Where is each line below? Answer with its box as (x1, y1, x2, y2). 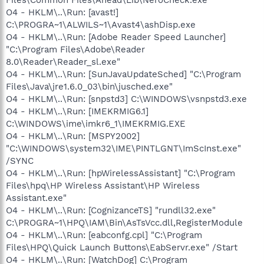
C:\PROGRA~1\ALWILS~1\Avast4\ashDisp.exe (6, 19, 196, 30)
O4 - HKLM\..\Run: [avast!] (6, 6, 118, 18)
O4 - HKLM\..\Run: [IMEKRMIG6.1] (6, 105, 148, 117)
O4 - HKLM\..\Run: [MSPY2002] (6, 130, 140, 141)
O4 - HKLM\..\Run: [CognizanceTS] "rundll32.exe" (6, 204, 216, 216)
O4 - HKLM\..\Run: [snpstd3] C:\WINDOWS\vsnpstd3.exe (6, 93, 247, 104)
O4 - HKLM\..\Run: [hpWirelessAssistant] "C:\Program (6, 167, 235, 179)
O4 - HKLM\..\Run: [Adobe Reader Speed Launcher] (6, 31, 226, 42)
